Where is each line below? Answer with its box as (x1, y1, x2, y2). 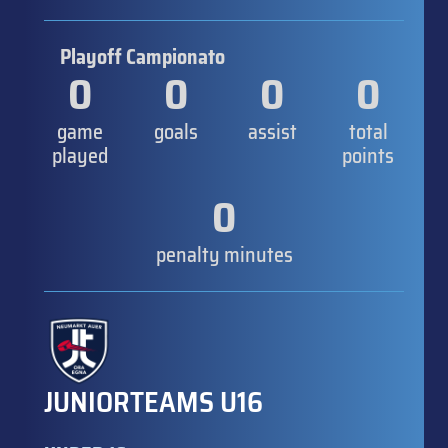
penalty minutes (155, 238, 293, 271)
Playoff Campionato (60, 40, 225, 73)
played (52, 139, 108, 172)
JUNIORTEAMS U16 (44, 379, 263, 424)
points (342, 139, 394, 172)
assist (247, 115, 297, 148)
